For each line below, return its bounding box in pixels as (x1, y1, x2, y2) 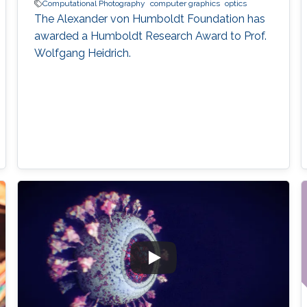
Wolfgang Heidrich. (34, 47, 131, 60)
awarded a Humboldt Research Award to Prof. (34, 29, 267, 43)
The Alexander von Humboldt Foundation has (34, 12, 265, 26)
